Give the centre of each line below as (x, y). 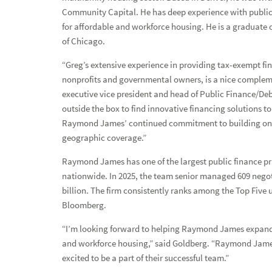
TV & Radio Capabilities (58, 161)
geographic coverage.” (104, 138)
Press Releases (42, 70)
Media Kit (30, 136)
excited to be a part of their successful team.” (145, 258)
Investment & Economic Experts (75, 185)
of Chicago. (83, 41)
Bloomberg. (84, 205)
